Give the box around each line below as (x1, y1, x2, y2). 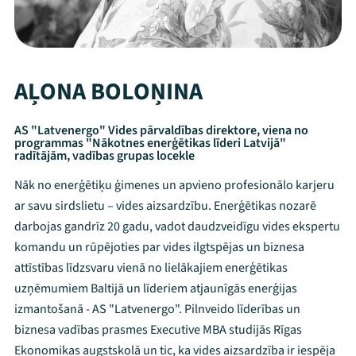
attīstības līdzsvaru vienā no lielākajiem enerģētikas (14, 259, 288, 277)
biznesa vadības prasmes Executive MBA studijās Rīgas (14, 321, 302, 339)
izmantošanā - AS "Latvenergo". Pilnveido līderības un (14, 300, 300, 318)
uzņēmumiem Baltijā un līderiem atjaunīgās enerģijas (14, 280, 297, 297)
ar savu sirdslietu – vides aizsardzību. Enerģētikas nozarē (14, 197, 316, 215)
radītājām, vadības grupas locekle (14, 147, 195, 164)
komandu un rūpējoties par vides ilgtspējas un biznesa (14, 238, 304, 256)
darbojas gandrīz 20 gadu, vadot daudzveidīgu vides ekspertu (14, 218, 340, 235)
